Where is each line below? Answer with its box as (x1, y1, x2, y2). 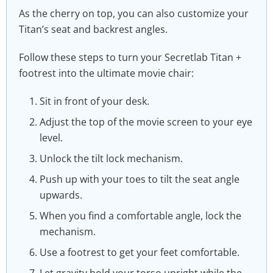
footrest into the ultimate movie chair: (19, 66, 194, 80)
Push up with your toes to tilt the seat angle (40, 172, 240, 186)
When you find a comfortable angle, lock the (40, 208, 242, 222)
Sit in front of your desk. (40, 94, 150, 108)
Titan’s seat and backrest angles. (19, 22, 168, 36)
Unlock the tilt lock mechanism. (40, 151, 183, 165)
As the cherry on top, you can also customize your (19, 6, 249, 20)
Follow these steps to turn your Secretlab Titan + (19, 50, 241, 64)
